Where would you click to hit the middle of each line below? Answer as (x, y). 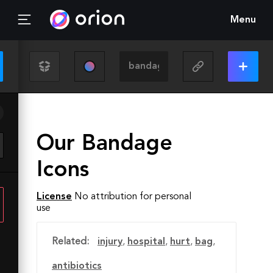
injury (110, 242)
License (54, 197)
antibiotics (77, 266)
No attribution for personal (133, 197)
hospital (146, 242)
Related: (70, 242)
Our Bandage (105, 144)
